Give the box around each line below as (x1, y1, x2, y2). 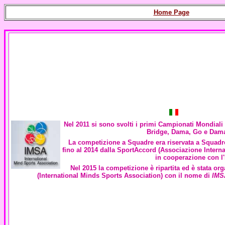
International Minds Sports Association (39, 172, 161, 179)
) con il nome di (160, 172, 212, 179)
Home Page (153, 9, 189, 16)
